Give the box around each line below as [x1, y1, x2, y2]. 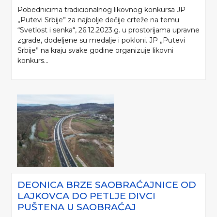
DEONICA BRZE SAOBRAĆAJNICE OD [17, 179, 196, 191]
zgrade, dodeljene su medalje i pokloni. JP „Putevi [17, 36, 185, 45]
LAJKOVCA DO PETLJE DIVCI [17, 190, 155, 202]
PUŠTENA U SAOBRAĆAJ [17, 201, 136, 213]
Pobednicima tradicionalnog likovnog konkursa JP [17, 5, 186, 15]
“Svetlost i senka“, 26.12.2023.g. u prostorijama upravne [17, 26, 200, 35]
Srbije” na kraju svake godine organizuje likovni [17, 46, 173, 55]
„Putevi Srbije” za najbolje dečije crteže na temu [17, 15, 179, 25]
